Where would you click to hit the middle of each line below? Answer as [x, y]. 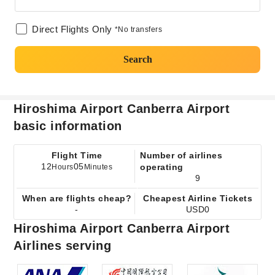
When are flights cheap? [77, 198]
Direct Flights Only [72, 29]
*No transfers [138, 29]
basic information [68, 126]
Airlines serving [63, 246]
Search [137, 59]
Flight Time [77, 155]
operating [162, 167]
